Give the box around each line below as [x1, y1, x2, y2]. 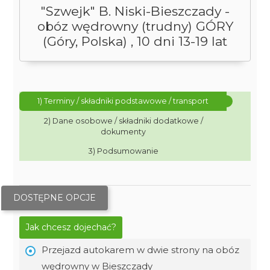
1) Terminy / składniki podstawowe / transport [37, 96, 209, 105]
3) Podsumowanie [88, 146, 159, 155]
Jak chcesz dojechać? [25, 222, 117, 233]
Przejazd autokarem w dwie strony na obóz [42, 244, 240, 256]
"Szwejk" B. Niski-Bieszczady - [40, 4, 230, 19]
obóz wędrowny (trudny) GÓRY [37, 19, 233, 34]
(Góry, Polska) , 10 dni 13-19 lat [43, 34, 227, 49]
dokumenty [101, 127, 146, 136]
